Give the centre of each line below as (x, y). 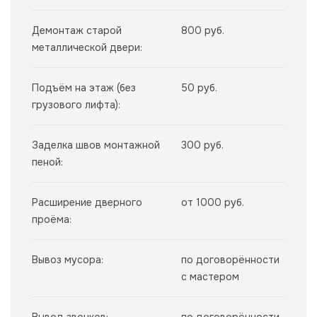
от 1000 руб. (213, 203)
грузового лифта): (76, 105)
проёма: (52, 220)
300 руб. (202, 145)
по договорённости (230, 260)
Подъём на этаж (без (84, 88)
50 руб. (199, 88)
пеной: (47, 162)
